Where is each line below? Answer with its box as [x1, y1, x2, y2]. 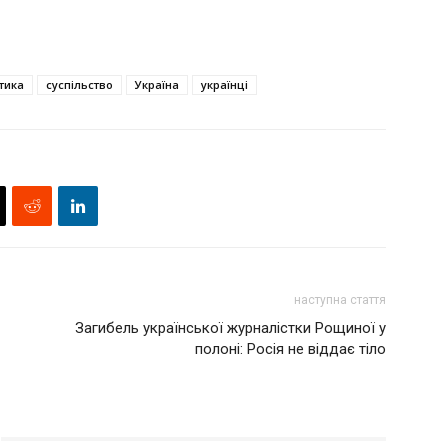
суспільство [46, 77, 113, 92]
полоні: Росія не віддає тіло [195, 340, 386, 358]
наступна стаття [294, 293, 386, 307]
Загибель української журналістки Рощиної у [75, 319, 386, 337]
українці [201, 77, 248, 92]
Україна [135, 77, 179, 92]
